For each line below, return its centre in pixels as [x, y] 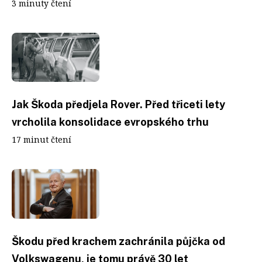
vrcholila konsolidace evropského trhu [110, 122]
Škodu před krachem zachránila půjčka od [118, 241]
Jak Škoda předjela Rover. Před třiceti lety [118, 104]
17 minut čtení [42, 139]
